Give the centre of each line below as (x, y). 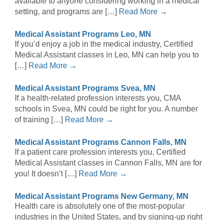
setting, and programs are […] (67, 12)
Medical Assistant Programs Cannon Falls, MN (101, 142)
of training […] (40, 120)
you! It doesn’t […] (47, 174)
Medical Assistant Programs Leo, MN (83, 34)
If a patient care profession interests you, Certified (100, 152)
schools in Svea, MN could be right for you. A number (106, 109)
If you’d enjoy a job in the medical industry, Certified (104, 44)
